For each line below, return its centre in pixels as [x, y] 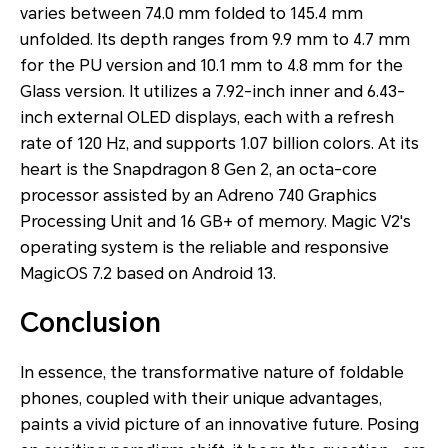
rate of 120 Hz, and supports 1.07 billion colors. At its [219, 143]
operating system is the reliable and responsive [204, 247]
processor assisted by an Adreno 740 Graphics [198, 195]
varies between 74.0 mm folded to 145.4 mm [191, 13]
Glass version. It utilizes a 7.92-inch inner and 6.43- [212, 91]
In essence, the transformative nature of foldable [212, 372]
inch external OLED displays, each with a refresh [207, 117]
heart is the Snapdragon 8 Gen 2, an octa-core [198, 169]
